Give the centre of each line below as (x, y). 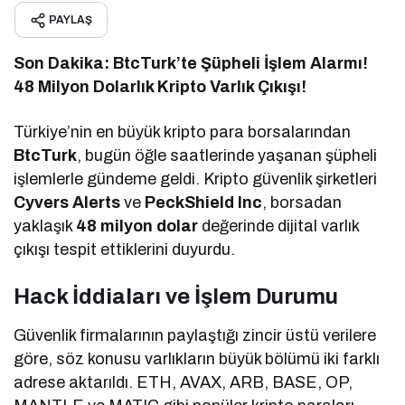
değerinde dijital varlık (279, 226)
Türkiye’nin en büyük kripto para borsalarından (183, 132)
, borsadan (302, 202)
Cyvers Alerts (67, 202)
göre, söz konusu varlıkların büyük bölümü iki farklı (197, 358)
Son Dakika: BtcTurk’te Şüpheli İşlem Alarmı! (191, 63)
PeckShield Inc (204, 202)
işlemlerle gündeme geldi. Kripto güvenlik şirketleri (196, 179)
